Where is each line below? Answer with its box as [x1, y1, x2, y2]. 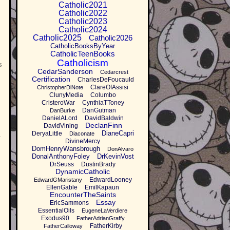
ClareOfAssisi [90, 84, 128, 91]
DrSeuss [50, 161, 74, 168]
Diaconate [69, 130, 94, 137]
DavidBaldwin [84, 114, 124, 122]
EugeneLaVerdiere [82, 207, 127, 214]
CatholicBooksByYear [50, 42, 115, 50]
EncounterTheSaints [49, 190, 116, 199]
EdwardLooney [89, 176, 132, 184]
